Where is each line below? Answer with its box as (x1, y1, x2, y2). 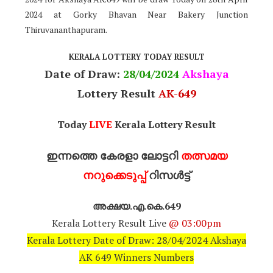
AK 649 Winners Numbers (79, 250, 194, 264)
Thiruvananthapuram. (25, 23, 107, 35)
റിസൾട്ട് (146, 167, 190, 182)
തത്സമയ (180, 147, 227, 163)
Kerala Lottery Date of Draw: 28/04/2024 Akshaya (27, 233, 246, 247)
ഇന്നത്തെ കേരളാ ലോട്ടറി (46, 147, 181, 163)
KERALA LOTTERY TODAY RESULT (68, 51, 205, 62)
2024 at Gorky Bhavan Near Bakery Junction (25, 8, 248, 20)
